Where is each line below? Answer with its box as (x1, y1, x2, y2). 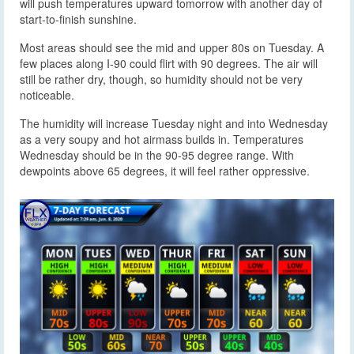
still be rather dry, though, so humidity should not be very (20, 71, 303, 88)
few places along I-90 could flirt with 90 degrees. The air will (20, 55, 318, 72)
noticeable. (20, 87, 74, 104)
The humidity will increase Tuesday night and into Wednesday (20, 115, 328, 132)
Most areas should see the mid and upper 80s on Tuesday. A (20, 40, 324, 56)
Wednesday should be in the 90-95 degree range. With (20, 147, 294, 164)
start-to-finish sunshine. (20, 11, 137, 28)
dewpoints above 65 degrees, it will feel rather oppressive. (20, 163, 310, 179)
